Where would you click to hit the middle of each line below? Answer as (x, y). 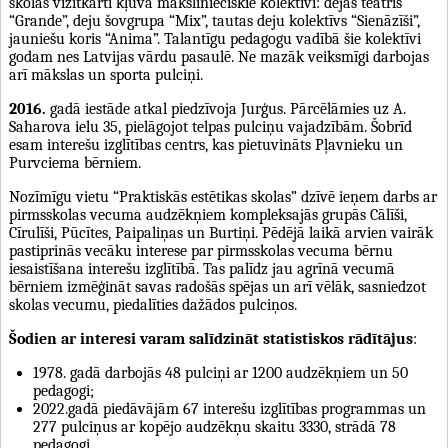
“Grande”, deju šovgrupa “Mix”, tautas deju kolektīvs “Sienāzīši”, (214, 20)
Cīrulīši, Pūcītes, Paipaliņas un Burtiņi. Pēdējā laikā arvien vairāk (221, 232)
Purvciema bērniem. (75, 162)
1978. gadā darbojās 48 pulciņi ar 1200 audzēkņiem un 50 (220, 372)
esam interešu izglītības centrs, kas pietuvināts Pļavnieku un (206, 144)
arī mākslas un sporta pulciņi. (106, 74)
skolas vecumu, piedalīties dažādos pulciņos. (153, 304)
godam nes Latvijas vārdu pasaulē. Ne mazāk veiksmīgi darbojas (219, 56)
